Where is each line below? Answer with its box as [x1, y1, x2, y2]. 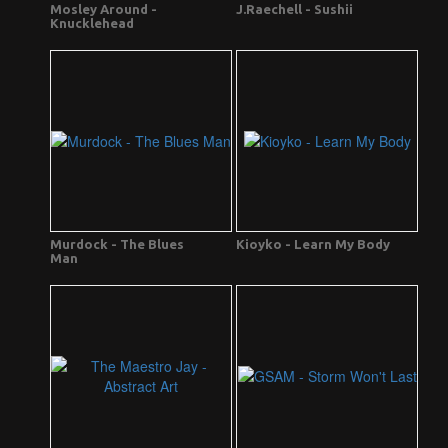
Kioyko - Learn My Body [236, 237, 390, 252]
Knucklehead [50, 16, 134, 31]
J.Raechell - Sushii [236, 2, 353, 17]
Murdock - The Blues [50, 237, 184, 252]
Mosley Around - [50, 2, 157, 17]
